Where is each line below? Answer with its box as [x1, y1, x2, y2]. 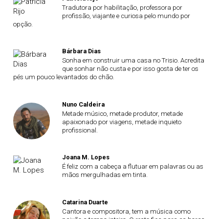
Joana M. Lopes [62, 153, 109, 161]
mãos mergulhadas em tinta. [62, 171, 148, 179]
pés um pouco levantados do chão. [13, 73, 114, 81]
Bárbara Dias [62, 47, 101, 55]
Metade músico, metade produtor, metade [62, 109, 183, 117]
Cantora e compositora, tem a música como [62, 207, 191, 215]
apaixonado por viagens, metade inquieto [62, 118, 181, 126]
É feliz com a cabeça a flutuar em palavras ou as [62, 163, 203, 171]
